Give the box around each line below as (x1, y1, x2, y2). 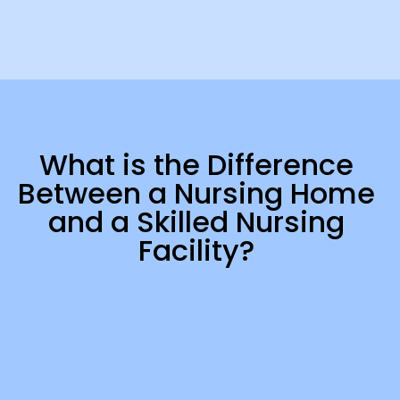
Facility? (137, 229, 254, 271)
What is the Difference (38, 144, 354, 185)
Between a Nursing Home (17, 172, 375, 213)
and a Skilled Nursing (47, 201, 345, 242)
